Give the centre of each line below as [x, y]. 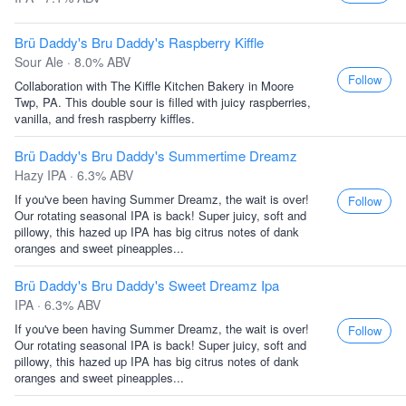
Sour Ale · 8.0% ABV [72, 62]
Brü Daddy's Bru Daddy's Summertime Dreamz [156, 155]
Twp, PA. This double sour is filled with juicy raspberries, [163, 102]
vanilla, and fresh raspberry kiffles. [105, 118]
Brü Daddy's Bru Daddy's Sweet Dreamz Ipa [147, 285]
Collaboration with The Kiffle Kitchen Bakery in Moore [154, 86]
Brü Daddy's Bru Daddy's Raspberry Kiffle [139, 42]
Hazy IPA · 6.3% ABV [74, 175]
